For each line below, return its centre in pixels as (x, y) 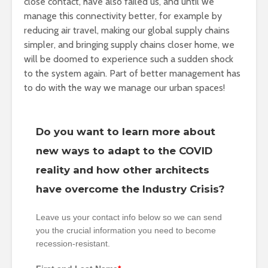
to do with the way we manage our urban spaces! (124, 87)
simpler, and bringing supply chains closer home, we (129, 44)
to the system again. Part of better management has (132, 73)
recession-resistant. (73, 243)
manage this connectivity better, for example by (123, 16)
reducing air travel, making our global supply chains (127, 30)
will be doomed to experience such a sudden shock (129, 59)
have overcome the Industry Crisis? (130, 189)
